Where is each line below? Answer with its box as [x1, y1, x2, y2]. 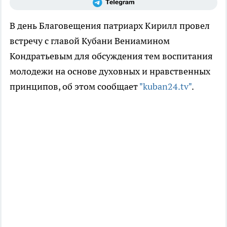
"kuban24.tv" [139, 81, 192, 93]
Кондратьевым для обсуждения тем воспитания [10, 50, 213, 62]
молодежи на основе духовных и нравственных [10, 65, 210, 78]
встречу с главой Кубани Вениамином [10, 35, 170, 47]
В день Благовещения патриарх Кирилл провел [10, 20, 210, 32]
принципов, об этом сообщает [10, 81, 139, 93]
